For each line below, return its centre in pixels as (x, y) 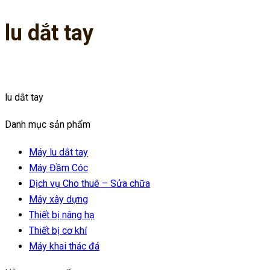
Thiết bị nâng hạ (62, 215)
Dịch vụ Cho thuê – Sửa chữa (89, 183)
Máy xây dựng (58, 199)
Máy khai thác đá (64, 246)
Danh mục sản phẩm (48, 125)
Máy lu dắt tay (58, 152)
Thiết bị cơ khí (58, 230)
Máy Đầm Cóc (58, 168)
